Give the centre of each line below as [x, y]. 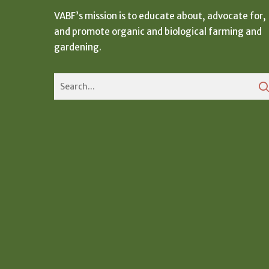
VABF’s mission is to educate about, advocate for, [160, 16]
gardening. [78, 47]
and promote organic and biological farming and [158, 31]
